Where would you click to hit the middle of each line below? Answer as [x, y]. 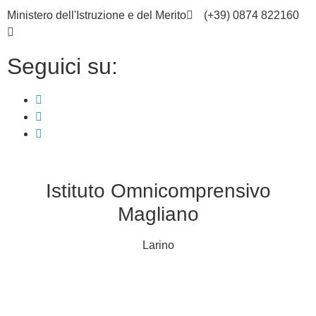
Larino [158, 245]
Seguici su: [62, 66]
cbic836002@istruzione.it [88, 32]
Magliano [158, 214]
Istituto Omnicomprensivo [158, 191]
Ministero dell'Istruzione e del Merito [97, 15]
